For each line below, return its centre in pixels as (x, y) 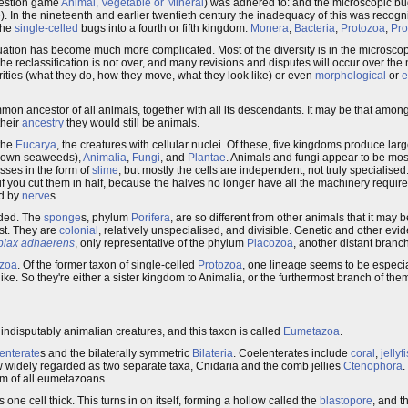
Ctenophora (373, 366)
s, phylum (106, 218)
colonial (79, 230)
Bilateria (213, 353)
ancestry (43, 123)
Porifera (151, 218)
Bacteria (315, 28)
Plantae (207, 158)
